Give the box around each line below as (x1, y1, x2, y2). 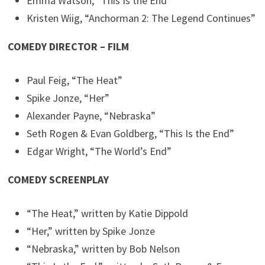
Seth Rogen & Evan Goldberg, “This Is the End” (27, 127, 235, 141)
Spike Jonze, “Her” (27, 91, 110, 105)
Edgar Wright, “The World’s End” (27, 144, 172, 159)
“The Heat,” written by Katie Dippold (27, 206, 189, 221)
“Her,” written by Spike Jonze (27, 224, 156, 238)
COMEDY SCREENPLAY (8, 173, 109, 187)
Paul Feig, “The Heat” (27, 73, 123, 88)
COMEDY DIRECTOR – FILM (8, 40, 130, 54)
